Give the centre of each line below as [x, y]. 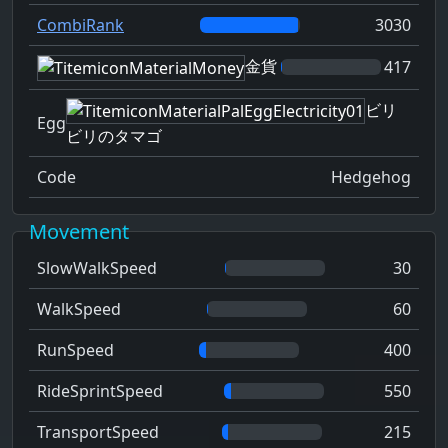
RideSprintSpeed [100, 391]
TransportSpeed [98, 432]
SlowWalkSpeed [97, 268]
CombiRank [80, 25]
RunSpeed [75, 350]
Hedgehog [371, 177]
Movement [79, 232]
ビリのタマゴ [114, 136]
